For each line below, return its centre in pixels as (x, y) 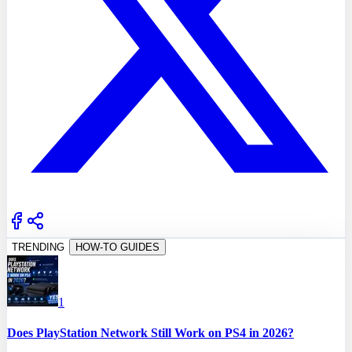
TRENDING (38, 247)
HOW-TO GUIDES (117, 247)
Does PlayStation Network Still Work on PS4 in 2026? (150, 333)
